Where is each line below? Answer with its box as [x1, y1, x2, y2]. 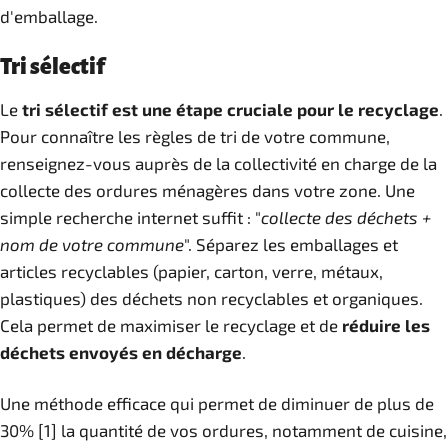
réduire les [342, 315, 430, 335]
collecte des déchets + [261, 207, 431, 227]
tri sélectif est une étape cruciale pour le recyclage [22, 99, 439, 119]
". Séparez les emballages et [184, 234, 398, 254]
